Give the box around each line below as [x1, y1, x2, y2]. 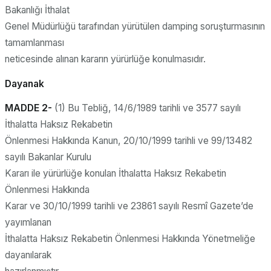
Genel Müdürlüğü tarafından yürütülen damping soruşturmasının [5, 21, 265, 33]
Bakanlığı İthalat [5, 4, 70, 16]
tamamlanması [5, 37, 64, 49]
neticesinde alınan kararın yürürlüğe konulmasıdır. [5, 53, 206, 65]
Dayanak [5, 77, 44, 90]
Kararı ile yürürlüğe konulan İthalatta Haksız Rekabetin [5, 168, 226, 180]
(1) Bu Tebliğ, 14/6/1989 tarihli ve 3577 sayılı [54, 102, 241, 114]
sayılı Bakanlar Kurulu [5, 151, 91, 163]
